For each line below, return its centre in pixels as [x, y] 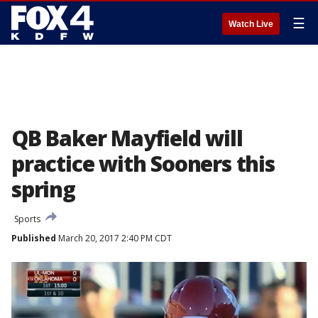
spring [43, 189]
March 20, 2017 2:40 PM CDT [114, 238]
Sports [27, 219]
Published [34, 238]
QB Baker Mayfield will [127, 138]
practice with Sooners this [143, 164]
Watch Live [251, 24]
